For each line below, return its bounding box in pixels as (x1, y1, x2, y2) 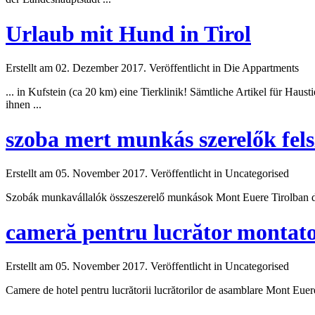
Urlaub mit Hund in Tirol (6, 20, 251, 46)
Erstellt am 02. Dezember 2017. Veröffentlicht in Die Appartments (6, 62, 299, 75)
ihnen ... (6, 98, 41, 111)
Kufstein (28, 86, 66, 98)
